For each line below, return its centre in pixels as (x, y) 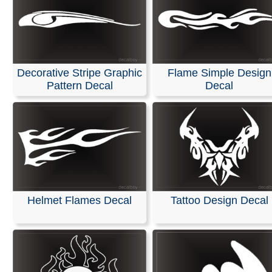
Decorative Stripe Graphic (80, 73)
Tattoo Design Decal (219, 200)
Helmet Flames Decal (80, 200)
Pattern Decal (80, 85)
